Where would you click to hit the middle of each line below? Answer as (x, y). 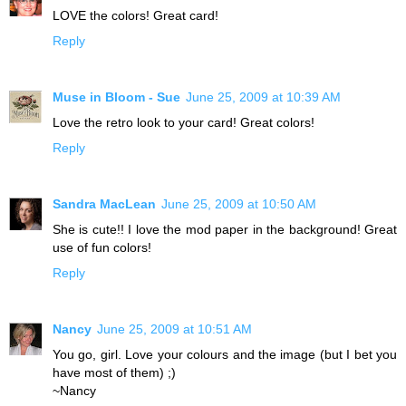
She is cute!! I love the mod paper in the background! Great (225, 230)
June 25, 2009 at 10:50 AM (239, 204)
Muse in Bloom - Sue (116, 97)
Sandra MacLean (104, 204)
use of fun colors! (102, 248)
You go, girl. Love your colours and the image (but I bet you (225, 355)
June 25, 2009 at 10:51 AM (174, 329)
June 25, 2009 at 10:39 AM (263, 97)
